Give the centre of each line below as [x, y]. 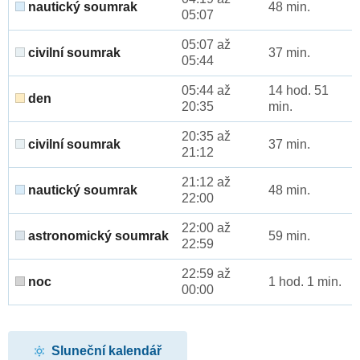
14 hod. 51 [299, 91]
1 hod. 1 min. [305, 282]
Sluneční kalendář [107, 350]
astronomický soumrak [97, 236]
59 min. [289, 236]
